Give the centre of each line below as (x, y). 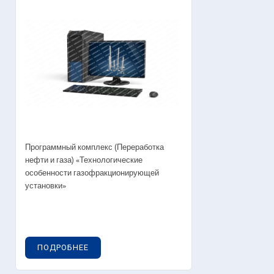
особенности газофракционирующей (92, 173)
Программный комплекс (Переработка (94, 147)
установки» (46, 186)
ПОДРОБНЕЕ (63, 247)
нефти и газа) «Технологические (84, 160)
